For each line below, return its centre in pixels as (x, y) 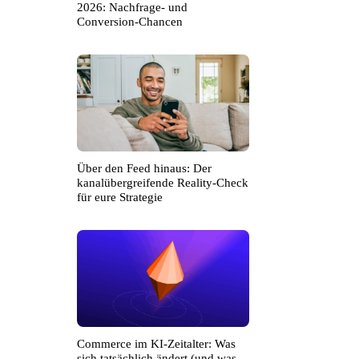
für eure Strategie (120, 198)
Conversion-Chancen (130, 22)
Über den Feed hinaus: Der (144, 169)
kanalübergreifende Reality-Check (163, 183)
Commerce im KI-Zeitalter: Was (156, 344)
